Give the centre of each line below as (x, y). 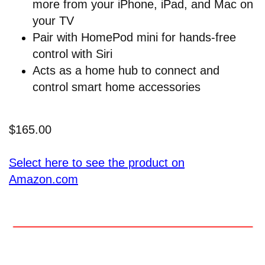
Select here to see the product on (97, 163)
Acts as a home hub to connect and (126, 71)
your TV (53, 21)
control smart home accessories (117, 87)
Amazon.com (43, 180)
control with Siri (72, 54)
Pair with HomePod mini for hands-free (134, 38)
